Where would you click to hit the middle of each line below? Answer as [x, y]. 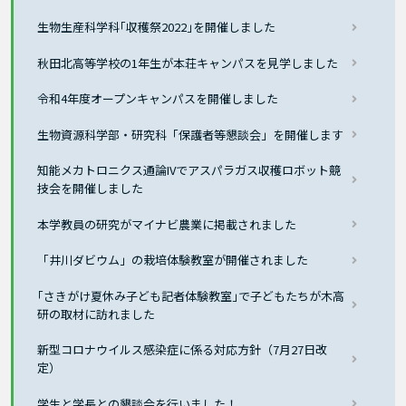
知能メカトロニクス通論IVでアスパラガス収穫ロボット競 [189, 170]
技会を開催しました [91, 188]
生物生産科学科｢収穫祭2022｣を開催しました [157, 27]
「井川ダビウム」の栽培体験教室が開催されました [173, 260]
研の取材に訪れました [97, 314]
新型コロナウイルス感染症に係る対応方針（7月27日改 [183, 350]
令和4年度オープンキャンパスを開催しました [158, 99]
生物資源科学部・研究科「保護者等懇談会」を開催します [191, 134]
